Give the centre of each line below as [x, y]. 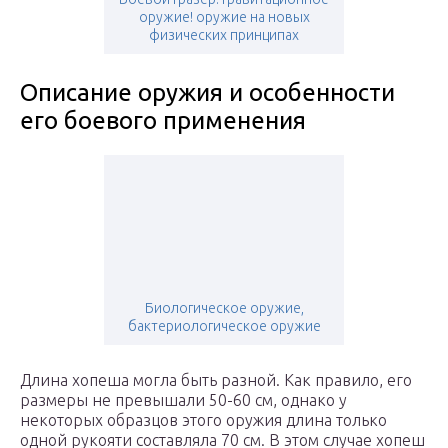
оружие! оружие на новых [224, 17]
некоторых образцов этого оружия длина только [203, 420]
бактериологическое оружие [224, 326]
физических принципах [224, 35]
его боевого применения [163, 121]
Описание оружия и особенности [207, 93]
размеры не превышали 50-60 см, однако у [183, 400]
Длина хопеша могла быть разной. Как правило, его [216, 380]
